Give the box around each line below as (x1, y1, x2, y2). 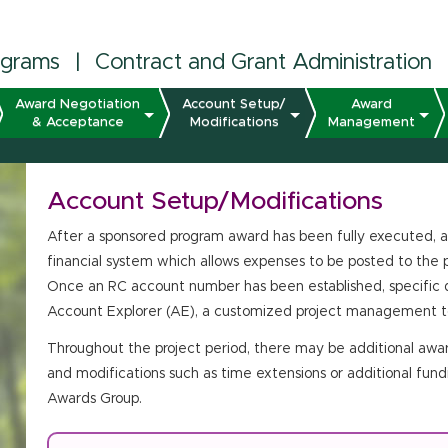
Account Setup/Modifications (46, 189, 383, 214)
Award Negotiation (15, 97, 140, 111)
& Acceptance (31, 115, 124, 129)
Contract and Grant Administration (95, 52, 433, 74)
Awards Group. (46, 392, 142, 406)
